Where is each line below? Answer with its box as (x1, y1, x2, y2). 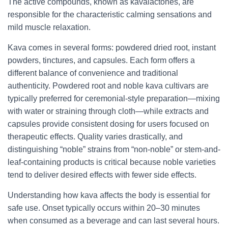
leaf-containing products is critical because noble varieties (8, 158, 216, 166)
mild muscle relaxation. (8, 23, 91, 32)
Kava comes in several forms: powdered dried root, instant (8, 43, 216, 52)
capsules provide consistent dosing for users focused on (8, 120, 209, 128)
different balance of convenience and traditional (8, 69, 178, 77)
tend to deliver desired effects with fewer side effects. (8, 170, 196, 179)
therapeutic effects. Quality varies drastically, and (8, 132, 183, 141)
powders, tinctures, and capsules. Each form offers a (8, 56, 195, 65)
